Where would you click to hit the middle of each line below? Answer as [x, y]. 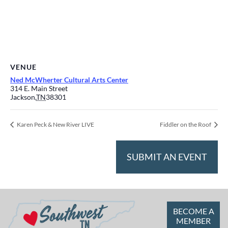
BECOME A [193, 211]
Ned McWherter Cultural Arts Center [69, 80]
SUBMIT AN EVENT [167, 157]
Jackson [23, 97]
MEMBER [193, 221]
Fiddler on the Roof [186, 125]
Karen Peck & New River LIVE [55, 125]
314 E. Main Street [39, 88]
